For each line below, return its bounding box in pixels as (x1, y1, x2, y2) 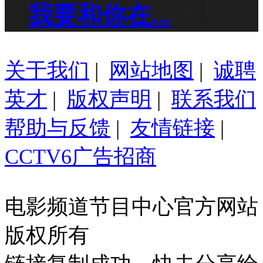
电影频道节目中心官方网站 (5, 194, 258, 218)
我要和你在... (28, 2, 171, 29)
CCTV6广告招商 (5, 145, 156, 169)
